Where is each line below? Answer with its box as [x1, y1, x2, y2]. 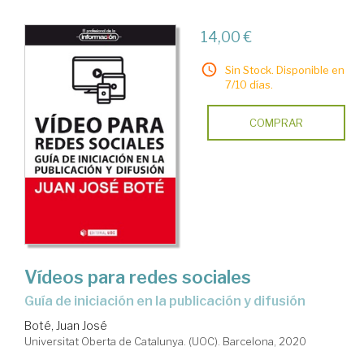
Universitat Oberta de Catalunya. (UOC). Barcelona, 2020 [24, 335, 306, 349]
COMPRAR [249, 116, 303, 130]
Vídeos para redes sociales [24, 266, 251, 288]
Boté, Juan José [24, 318, 107, 333]
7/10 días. [224, 78, 273, 92]
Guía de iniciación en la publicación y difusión [34, 293, 305, 310]
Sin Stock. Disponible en [224, 63, 344, 77]
